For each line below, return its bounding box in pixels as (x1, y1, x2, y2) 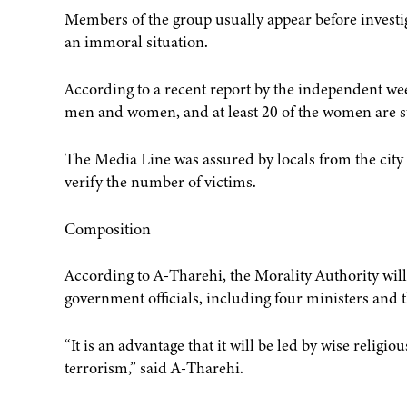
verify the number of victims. (64, 170, 256, 193)
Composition (64, 217, 151, 240)
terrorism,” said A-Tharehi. (64, 357, 243, 380)
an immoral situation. (64, 30, 208, 53)
